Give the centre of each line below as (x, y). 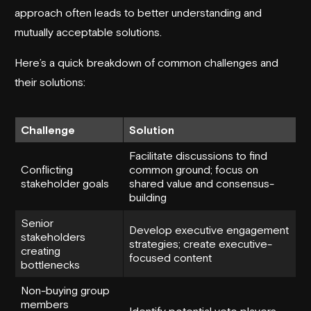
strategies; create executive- (201, 243)
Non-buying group (65, 290)
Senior (37, 222)
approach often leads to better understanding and (138, 12)
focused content (170, 257)
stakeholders (53, 236)
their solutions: (50, 82)
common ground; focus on (194, 169)
